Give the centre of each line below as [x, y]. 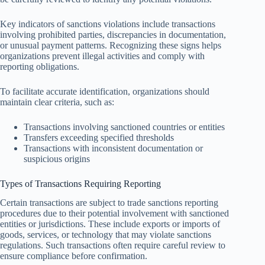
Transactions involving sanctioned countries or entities [124, 127]
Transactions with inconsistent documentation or [113, 148]
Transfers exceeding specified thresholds [99, 137]
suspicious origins [57, 159]
